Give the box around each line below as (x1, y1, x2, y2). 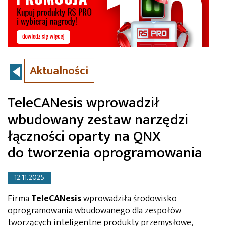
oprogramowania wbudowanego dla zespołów (8, 203, 181, 218)
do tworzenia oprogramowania (8, 141, 202, 165)
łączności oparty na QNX (8, 124, 161, 149)
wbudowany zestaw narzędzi (8, 107, 188, 132)
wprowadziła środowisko (81, 191, 177, 206)
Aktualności (30, 61, 89, 81)
